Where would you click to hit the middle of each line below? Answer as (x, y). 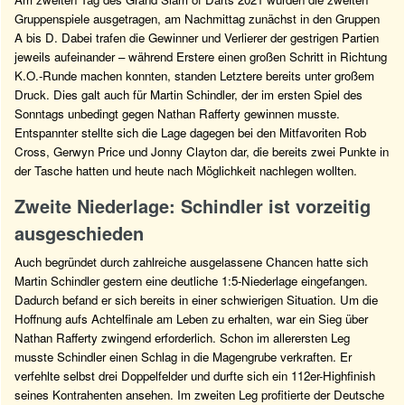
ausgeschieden (79, 232)
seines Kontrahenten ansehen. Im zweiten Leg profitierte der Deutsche (199, 394)
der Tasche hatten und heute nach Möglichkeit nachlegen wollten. (186, 171)
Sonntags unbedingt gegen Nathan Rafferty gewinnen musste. (177, 114)
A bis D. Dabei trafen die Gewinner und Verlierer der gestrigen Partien (197, 38)
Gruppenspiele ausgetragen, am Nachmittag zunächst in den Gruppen (197, 19)
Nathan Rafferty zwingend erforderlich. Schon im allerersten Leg (182, 337)
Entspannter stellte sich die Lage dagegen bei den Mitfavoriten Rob (190, 133)
